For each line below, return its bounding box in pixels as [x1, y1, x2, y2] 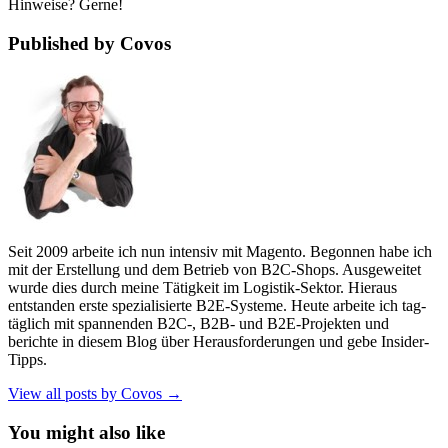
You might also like [8, 421, 165, 443]
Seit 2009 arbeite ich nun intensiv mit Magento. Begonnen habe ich [8, 243, 432, 261]
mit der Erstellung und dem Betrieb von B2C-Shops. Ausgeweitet [8, 261, 421, 279]
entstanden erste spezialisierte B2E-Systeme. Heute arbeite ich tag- [8, 297, 426, 315]
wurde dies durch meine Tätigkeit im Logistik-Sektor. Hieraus [8, 279, 397, 297]
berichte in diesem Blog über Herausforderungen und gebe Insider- [8, 333, 429, 351]
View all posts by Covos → [8, 385, 182, 403]
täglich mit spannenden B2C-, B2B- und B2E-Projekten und [8, 315, 389, 333]
